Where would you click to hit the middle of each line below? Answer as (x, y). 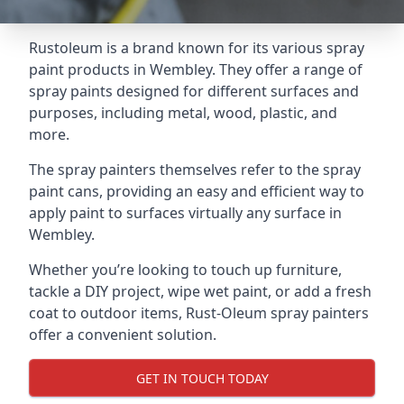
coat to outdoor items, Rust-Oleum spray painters (199, 313)
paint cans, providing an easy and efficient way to (197, 191)
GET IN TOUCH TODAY (202, 378)
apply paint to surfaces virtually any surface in (185, 213)
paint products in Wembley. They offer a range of (196, 69)
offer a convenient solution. (123, 335)
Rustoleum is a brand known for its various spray (197, 48)
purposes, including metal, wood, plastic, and (183, 113)
